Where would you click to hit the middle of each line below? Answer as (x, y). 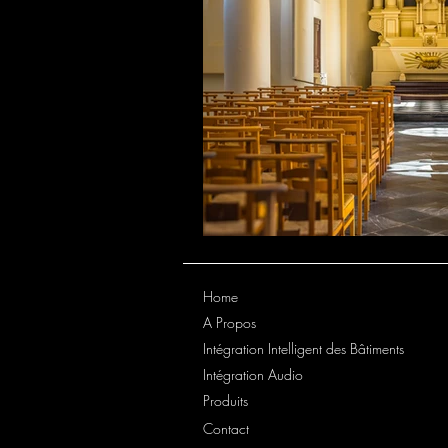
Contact (226, 428)
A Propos (229, 322)
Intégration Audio (253, 374)
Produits (225, 400)
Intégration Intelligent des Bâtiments (303, 348)
